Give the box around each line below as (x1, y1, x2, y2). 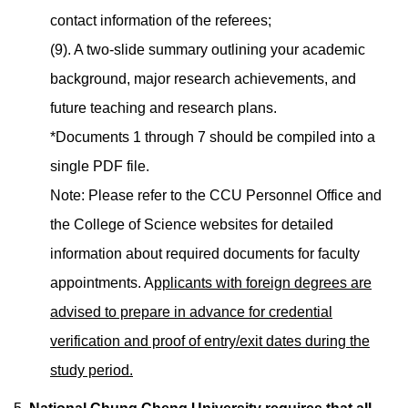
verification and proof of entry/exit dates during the (50, 332, 370, 349)
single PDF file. (50, 158, 149, 174)
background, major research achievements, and (50, 70, 356, 87)
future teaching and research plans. (50, 99, 277, 116)
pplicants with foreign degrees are (154, 274, 372, 291)
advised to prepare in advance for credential (50, 303, 332, 320)
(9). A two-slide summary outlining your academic (50, 41, 365, 57)
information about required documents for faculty (50, 245, 360, 261)
